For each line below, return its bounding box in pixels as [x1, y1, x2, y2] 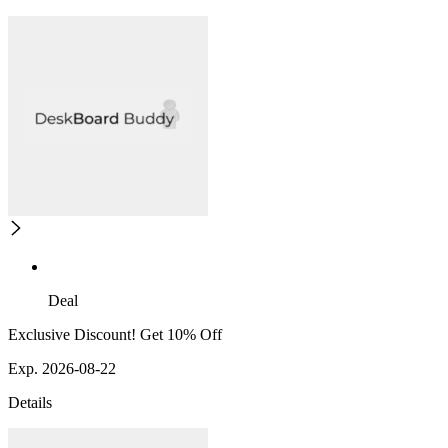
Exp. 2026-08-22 [8, 360, 116, 378]
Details [8, 394, 52, 412]
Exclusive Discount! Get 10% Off [8, 326, 222, 344]
